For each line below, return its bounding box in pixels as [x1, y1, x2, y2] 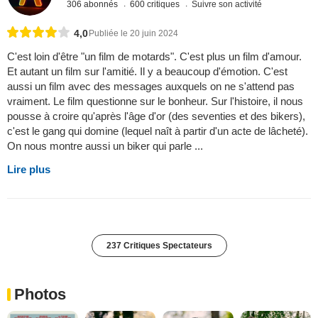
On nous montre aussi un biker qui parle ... [7, 140, 203, 153]
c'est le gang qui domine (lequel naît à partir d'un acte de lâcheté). [7, 125, 308, 138]
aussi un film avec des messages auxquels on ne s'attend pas [7, 80, 295, 93]
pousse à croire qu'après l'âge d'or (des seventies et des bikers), [7, 110, 305, 123]
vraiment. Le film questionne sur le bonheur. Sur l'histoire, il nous [7, 95, 303, 108]
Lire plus [7, 163, 50, 176]
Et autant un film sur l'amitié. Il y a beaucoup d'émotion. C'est [7, 65, 287, 78]
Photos [14, 285, 66, 304]
